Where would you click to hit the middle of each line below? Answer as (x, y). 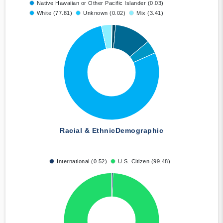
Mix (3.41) (150, 13)
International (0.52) (82, 162)
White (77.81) (54, 13)
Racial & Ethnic (88, 131)
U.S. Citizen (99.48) (144, 162)
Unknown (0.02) (104, 13)
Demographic (139, 131)
